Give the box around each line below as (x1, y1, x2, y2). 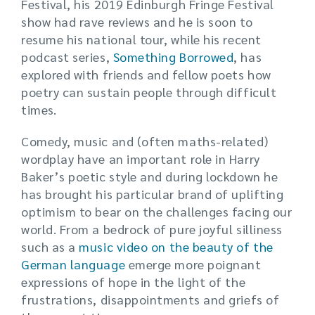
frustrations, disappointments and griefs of (21, 291, 280, 307)
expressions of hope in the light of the (21, 274, 246, 290)
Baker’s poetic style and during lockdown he (21, 168, 278, 184)
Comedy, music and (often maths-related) (21, 133, 269, 149)
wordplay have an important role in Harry (21, 150, 260, 167)
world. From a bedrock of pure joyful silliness (21, 221, 283, 237)
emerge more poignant (125, 256, 262, 272)
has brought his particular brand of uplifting (21, 186, 284, 202)
